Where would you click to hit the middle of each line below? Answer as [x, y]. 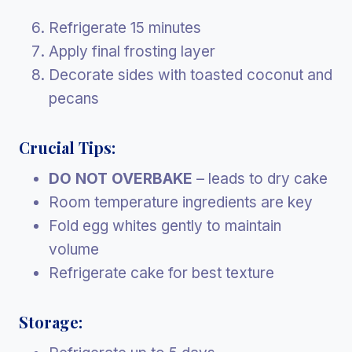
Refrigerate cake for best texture [161, 273]
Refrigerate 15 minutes [125, 28]
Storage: [51, 322]
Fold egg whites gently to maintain [165, 226]
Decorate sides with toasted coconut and [191, 75]
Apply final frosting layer [132, 52]
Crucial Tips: [67, 148]
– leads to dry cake [260, 179]
